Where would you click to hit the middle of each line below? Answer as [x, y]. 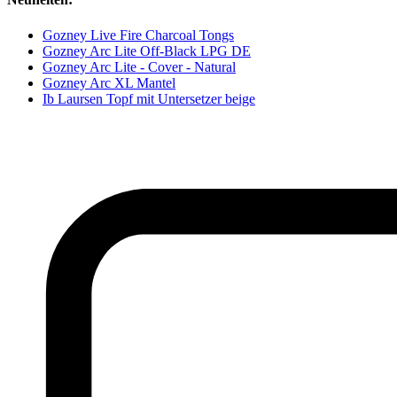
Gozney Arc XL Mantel [109, 82]
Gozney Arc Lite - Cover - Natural [139, 66]
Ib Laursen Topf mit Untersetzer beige [149, 98]
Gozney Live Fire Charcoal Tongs [138, 35]
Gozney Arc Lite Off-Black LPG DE [147, 51]
